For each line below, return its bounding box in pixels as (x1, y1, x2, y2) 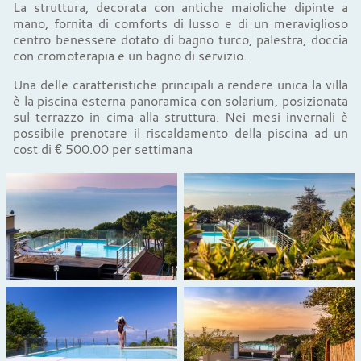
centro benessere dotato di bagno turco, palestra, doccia (13, 31, 348, 48)
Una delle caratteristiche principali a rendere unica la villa (13, 76, 348, 93)
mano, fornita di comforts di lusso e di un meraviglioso (13, 15, 348, 31)
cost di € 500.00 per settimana (13, 140, 193, 157)
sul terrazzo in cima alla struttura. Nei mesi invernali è (13, 108, 348, 125)
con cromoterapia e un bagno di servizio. (13, 47, 247, 64)
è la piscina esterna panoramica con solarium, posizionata (13, 92, 348, 109)
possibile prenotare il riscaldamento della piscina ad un (13, 124, 348, 141)
